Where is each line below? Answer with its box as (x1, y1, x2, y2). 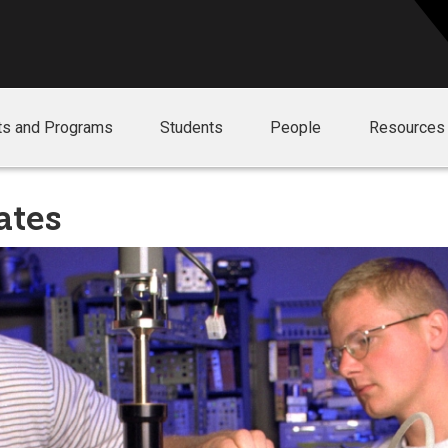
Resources (368, 118, 445, 138)
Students (160, 118, 224, 138)
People (270, 118, 322, 138)
